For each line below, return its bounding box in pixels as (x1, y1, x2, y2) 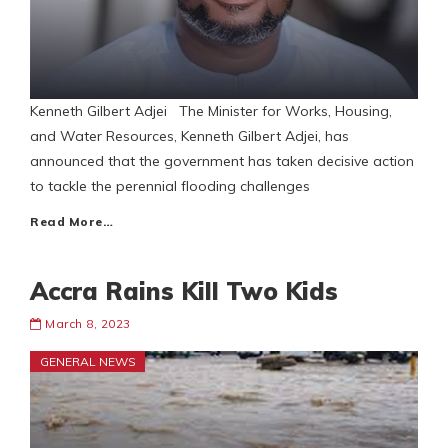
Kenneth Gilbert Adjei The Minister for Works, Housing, (30, 102, 392, 121)
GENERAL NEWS (40, 354, 136, 370)
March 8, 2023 (45, 316, 131, 332)
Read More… (30, 214, 113, 230)
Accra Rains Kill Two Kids (30, 276, 338, 307)
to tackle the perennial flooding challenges (30, 177, 310, 196)
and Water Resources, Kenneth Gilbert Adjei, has (30, 127, 349, 146)
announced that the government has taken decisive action (30, 152, 414, 171)
